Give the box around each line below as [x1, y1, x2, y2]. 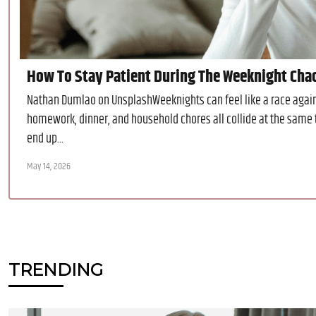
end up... [27, 128, 63, 149]
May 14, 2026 [27, 158, 71, 174]
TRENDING [8, 259, 103, 280]
